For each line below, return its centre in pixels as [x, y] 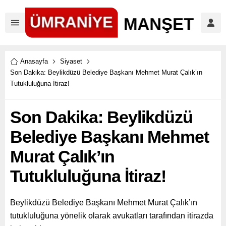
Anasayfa [34, 61]
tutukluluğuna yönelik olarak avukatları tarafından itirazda [112, 216]
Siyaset [71, 61]
